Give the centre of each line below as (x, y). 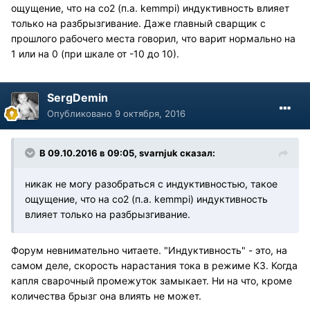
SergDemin (77, 97)
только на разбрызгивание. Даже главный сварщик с (138, 23)
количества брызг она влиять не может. (109, 295)
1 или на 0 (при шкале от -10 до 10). (95, 53)
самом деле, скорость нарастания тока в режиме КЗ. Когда (154, 265)
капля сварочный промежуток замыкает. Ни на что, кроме (152, 280)
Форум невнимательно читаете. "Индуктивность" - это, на (149, 250)
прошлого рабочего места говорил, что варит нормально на (153, 38)
